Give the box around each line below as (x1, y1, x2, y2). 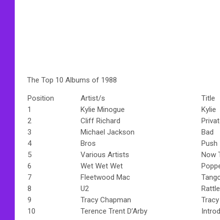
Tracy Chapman (81, 195, 131, 204)
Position (27, 93, 54, 103)
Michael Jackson (81, 127, 135, 137)
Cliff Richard (81, 116, 120, 125)
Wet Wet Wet (81, 161, 123, 170)
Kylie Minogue (81, 105, 125, 114)
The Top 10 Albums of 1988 (27, 75, 117, 84)
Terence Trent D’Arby (81, 206, 147, 216)
